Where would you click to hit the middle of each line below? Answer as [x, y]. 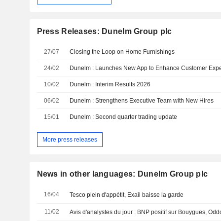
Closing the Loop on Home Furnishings [122, 52]
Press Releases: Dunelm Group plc [104, 31]
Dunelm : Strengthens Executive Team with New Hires [142, 100]
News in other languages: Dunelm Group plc [122, 174]
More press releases [70, 139]
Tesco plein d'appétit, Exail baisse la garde [127, 195]
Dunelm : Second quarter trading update [124, 117]
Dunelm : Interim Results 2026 [110, 84]
